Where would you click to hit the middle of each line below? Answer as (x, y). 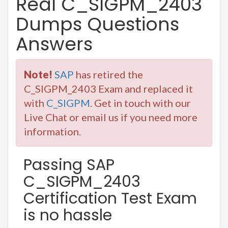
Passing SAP (69, 165)
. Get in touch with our (140, 103)
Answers (54, 44)
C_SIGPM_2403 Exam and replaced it (108, 88)
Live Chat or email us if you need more (111, 117)
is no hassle (68, 215)
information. (52, 131)
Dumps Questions (97, 24)
